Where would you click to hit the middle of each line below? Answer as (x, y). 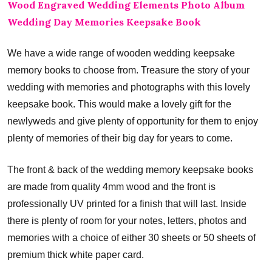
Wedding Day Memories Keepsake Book (104, 22)
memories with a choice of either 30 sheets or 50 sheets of (131, 237)
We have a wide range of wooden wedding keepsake (121, 53)
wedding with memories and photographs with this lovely (129, 87)
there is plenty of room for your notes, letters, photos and (127, 220)
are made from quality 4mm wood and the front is (111, 186)
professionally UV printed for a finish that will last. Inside (127, 203)
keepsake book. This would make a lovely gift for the (119, 104)
